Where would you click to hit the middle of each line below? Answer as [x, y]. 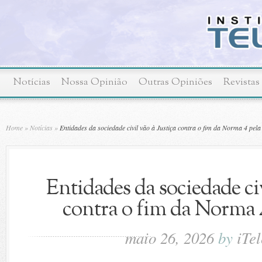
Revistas [242, 82]
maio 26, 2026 [171, 237]
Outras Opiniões [175, 82]
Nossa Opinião [94, 82]
